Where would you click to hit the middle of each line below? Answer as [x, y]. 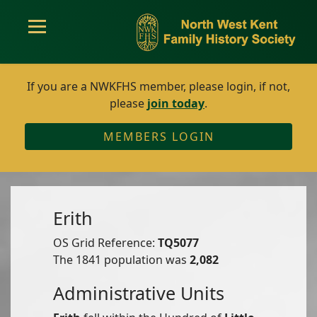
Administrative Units [139, 293]
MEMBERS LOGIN [158, 137]
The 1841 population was [121, 260]
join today [176, 103]
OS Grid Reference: [105, 243]
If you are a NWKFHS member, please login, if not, [158, 86]
